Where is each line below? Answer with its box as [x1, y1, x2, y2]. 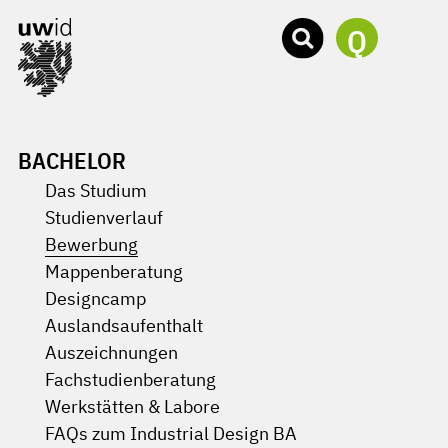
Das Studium [45, 179, 147, 202]
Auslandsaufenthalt [45, 314, 203, 337]
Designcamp [45, 287, 146, 310]
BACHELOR [18, 146, 126, 175]
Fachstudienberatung [45, 368, 216, 391]
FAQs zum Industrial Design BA [45, 422, 297, 445]
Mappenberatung [45, 260, 183, 283]
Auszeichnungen [45, 341, 178, 364]
